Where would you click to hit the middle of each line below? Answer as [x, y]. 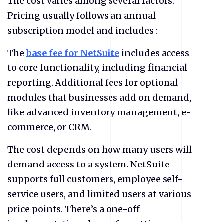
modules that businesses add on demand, [99, 97]
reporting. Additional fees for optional [93, 83]
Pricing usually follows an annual [82, 16]
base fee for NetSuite [73, 53]
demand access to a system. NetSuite [88, 164]
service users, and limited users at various [99, 194]
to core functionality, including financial [97, 68]
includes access [154, 53]
